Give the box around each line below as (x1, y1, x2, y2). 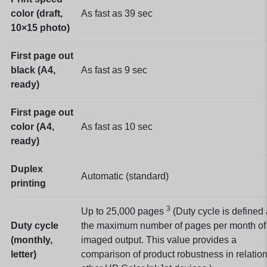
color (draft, (11, 8, 63, 18)
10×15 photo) (11, 22, 70, 33)
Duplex (11, 163, 43, 174)
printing (11, 178, 46, 188)
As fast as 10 (81, 121, 138, 132)
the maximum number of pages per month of (81, 220, 266, 231)
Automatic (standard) (81, 170, 169, 181)
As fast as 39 (81, 8, 138, 18)
